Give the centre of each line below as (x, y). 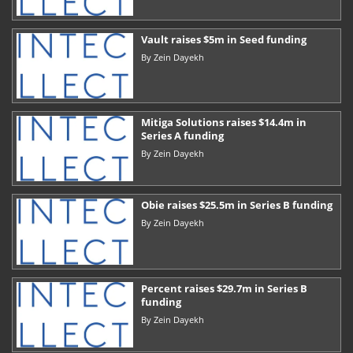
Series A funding (182, 136)
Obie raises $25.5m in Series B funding (236, 205)
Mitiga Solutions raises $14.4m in (223, 123)
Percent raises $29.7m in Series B (224, 288)
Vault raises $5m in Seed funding (223, 39)
